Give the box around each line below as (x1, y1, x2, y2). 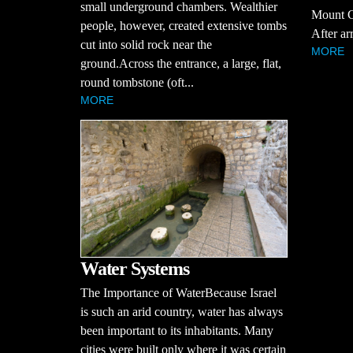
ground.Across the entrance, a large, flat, (80, 57, 281, 70)
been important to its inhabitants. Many (80, 324, 273, 338)
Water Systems (80, 258, 189, 280)
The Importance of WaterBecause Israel (80, 286, 277, 300)
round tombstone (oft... (80, 76, 194, 89)
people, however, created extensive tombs (80, 19, 287, 32)
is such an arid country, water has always (80, 305, 283, 319)
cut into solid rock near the (80, 38, 212, 51)
